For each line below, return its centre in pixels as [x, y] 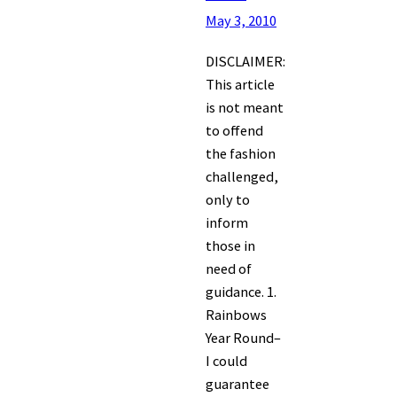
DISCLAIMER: [245, 62]
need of [229, 269]
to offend [234, 131]
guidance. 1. [241, 292]
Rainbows [236, 315]
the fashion [241, 154]
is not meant [245, 108]
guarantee [237, 384]
